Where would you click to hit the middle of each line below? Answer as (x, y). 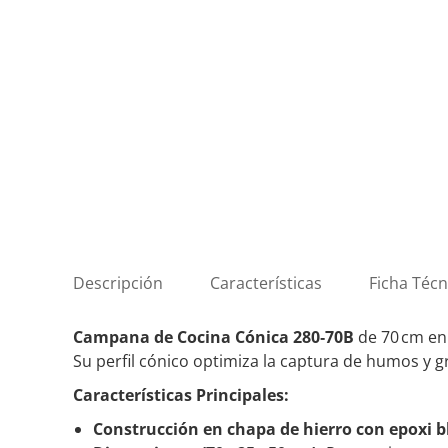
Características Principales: (181, 395)
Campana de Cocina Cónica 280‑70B (213, 337)
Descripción (118, 283)
